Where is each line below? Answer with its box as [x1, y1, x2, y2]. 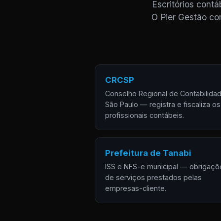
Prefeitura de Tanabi [105, 148, 191, 158]
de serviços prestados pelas [105, 173, 202, 182]
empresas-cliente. [105, 184, 166, 192]
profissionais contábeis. [105, 111, 184, 119]
